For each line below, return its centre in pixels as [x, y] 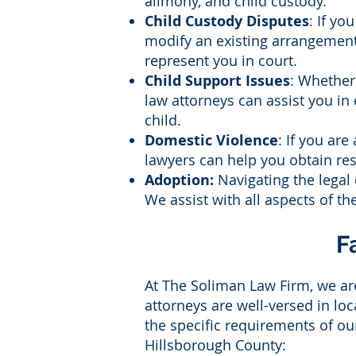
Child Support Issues [217, 81]
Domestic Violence [211, 140]
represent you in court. [221, 60]
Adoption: [179, 180]
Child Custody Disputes [227, 21]
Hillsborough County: [215, 345]
